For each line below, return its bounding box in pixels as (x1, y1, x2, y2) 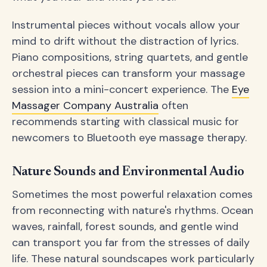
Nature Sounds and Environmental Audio (12, 165, 244, 179)
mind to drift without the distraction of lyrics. (12, 33, 238, 48)
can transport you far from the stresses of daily (12, 235, 250, 250)
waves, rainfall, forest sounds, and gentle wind (12, 219, 238, 234)
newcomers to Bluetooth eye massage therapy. (12, 130, 247, 145)
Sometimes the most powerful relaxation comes (12, 187, 253, 201)
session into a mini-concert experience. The (12, 82, 232, 97)
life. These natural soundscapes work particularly (12, 251, 254, 266)
